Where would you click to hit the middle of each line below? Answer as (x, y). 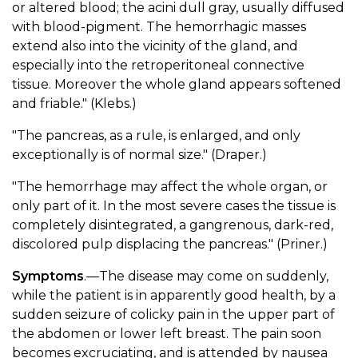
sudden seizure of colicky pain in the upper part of (173, 314)
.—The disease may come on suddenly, (206, 276)
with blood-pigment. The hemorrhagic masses (159, 26)
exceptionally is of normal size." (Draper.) (139, 154)
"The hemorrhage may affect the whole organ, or (170, 186)
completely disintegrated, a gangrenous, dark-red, (173, 225)
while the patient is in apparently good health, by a (174, 295)
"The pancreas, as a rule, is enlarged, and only (156, 135)
